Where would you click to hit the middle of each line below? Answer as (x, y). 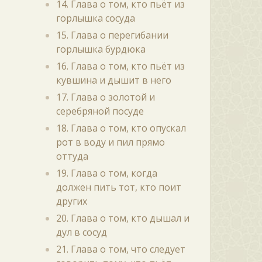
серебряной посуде (100, 111)
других (71, 201)
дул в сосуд (81, 232)
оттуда (72, 156)
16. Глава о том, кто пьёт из (120, 66)
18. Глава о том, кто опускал (121, 128)
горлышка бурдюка (101, 49)
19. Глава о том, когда (106, 173)
